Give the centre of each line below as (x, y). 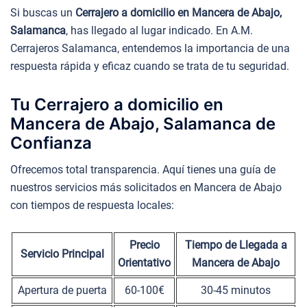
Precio (144, 245)
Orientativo (144, 262)
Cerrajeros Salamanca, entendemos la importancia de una (150, 49)
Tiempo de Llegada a (236, 245)
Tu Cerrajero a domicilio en (117, 104)
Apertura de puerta (62, 290)
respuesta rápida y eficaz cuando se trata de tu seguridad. (150, 66)
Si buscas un (43, 13)
